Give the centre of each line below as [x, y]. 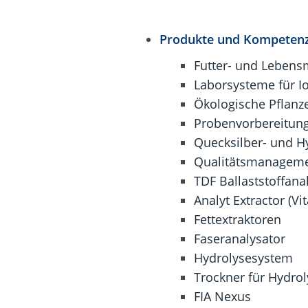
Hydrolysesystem [243, 258]
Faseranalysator [239, 239]
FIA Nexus [222, 296]
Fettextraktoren [237, 219]
